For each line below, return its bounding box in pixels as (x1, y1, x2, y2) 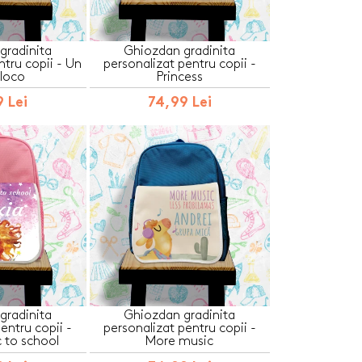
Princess (156, 70, 203, 83)
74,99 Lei (147, 96, 212, 111)
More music (145, 335, 214, 348)
